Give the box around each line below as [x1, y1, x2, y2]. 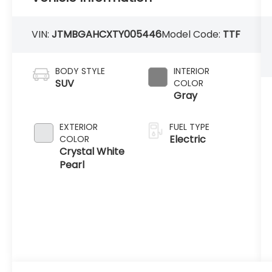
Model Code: [161, 27, 223, 41]
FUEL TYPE [169, 120, 209, 133]
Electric [169, 132, 206, 146]
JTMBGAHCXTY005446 [52, 27, 162, 41]
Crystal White [59, 144, 125, 158]
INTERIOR [173, 64, 209, 77]
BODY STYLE [55, 64, 106, 77]
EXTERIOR [59, 120, 98, 133]
